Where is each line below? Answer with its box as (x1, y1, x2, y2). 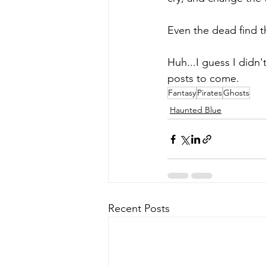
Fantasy (168, 87, 196, 99)
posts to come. (167, 72, 239, 85)
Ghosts (223, 87, 249, 99)
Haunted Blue (170, 104, 221, 116)
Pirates (197, 87, 222, 99)
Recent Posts (108, 202, 170, 216)
